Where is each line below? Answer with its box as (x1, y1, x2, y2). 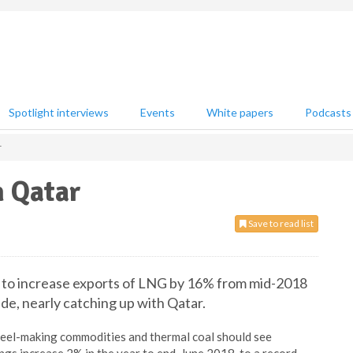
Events (140, 106, 175, 119)
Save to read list (247, 217, 314, 229)
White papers (206, 106, 273, 119)
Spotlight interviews (9, 106, 109, 119)
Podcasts (305, 106, 351, 119)
